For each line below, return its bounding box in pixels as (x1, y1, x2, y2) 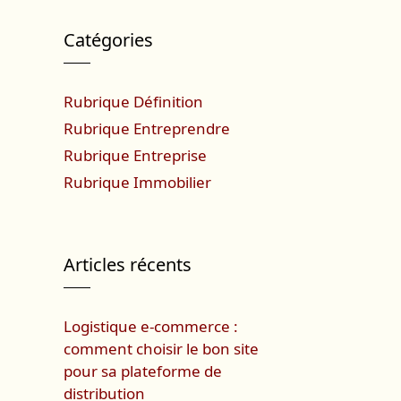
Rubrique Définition (64, 91, 203, 112)
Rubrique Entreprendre (64, 118, 230, 139)
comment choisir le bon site (64, 338, 259, 359)
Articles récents (64, 252, 192, 277)
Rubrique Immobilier (64, 172, 211, 192)
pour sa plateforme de (64, 361, 222, 381)
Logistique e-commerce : (64, 316, 238, 337)
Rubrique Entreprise (64, 145, 207, 166)
